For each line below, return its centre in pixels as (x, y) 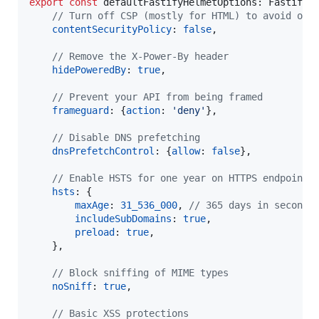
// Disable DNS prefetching (126, 138)
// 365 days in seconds (251, 205)
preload (95, 232)
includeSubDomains (123, 219)
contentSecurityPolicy (112, 30)
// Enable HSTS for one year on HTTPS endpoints (183, 178)
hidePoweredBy (89, 70)
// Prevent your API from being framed (157, 97)
